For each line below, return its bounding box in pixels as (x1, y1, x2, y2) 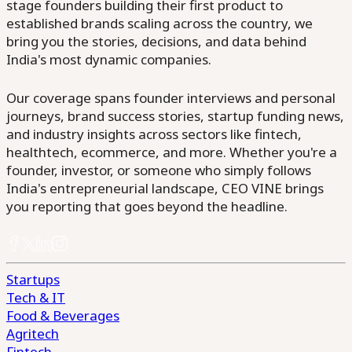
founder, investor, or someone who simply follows (6, 161, 311, 179)
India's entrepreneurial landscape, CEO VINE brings (6, 179, 324, 197)
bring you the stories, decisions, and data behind (6, 32, 306, 50)
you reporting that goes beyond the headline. (6, 197, 288, 215)
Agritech (6, 324, 59, 343)
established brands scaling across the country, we (6, 14, 313, 32)
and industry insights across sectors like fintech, (6, 125, 302, 143)
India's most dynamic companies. (6, 50, 211, 68)
